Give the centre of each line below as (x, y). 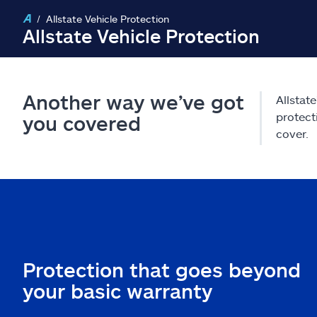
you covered (82, 123)
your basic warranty (117, 291)
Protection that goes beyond (162, 270)
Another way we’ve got (133, 102)
